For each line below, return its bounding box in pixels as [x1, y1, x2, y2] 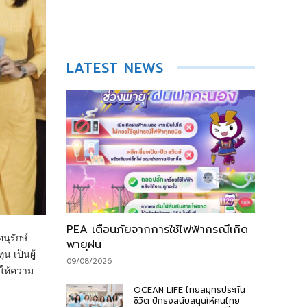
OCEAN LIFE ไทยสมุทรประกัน [134, 283, 246, 296]
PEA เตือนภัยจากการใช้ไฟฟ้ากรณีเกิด [66, 221, 248, 238]
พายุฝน [66, 236, 101, 253]
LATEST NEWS [66, 57, 164, 78]
